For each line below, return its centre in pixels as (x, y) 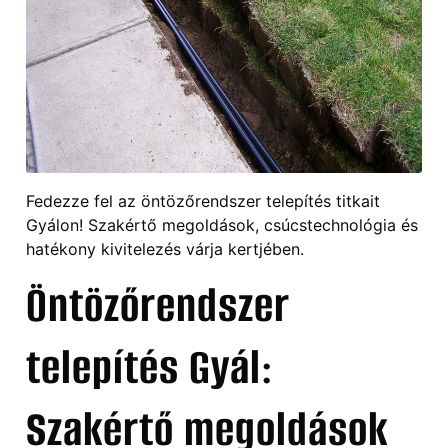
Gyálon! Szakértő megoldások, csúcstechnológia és (222, 224)
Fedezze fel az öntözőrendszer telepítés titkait (203, 200)
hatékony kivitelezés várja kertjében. (165, 248)
